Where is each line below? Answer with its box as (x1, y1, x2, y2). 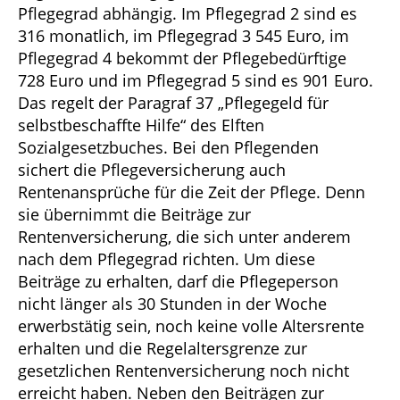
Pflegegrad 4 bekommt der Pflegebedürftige (18, 46, 346, 69)
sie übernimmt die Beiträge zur (18, 203, 251, 225)
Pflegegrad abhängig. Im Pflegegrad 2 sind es (18, 2, 357, 24)
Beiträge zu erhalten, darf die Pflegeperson (18, 270, 338, 292)
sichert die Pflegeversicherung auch (18, 158, 286, 180)
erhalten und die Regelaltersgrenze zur (18, 337, 307, 359)
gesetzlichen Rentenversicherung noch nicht (18, 359, 349, 381)
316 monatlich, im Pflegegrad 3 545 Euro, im (18, 24, 349, 46)
